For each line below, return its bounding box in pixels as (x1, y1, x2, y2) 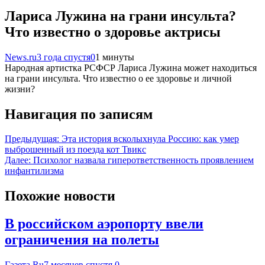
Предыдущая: (5, 134, 59, 144)
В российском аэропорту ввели (5, 216, 203, 232)
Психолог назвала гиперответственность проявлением (33, 155, 254, 166)
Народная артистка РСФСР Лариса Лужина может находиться (5, 62, 257, 73)
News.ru (5, 51, 37, 62)
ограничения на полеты (5, 232, 159, 248)
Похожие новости (5, 188, 115, 204)
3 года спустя (37, 51, 91, 62)
